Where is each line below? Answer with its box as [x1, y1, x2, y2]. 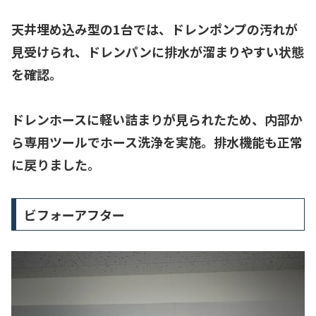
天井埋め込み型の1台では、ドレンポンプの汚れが [11, 19, 298, 38]
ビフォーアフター [23, 205, 125, 224]
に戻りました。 [11, 154, 100, 174]
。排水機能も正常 [201, 132, 303, 151]
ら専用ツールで [11, 132, 100, 151]
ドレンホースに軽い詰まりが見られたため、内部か [11, 109, 303, 128]
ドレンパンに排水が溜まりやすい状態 [87, 42, 304, 61]
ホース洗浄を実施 [100, 132, 201, 151]
